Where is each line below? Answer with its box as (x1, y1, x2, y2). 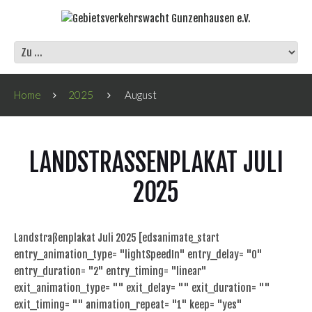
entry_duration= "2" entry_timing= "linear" (14, 265, 207, 279)
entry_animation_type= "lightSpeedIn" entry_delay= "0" (14, 248, 263, 262)
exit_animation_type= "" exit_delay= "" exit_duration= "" (14, 281, 270, 295)
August (125, 88, 157, 102)
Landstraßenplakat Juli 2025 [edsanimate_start (14, 231, 219, 245)
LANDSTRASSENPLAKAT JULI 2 (29, 147, 283, 179)
